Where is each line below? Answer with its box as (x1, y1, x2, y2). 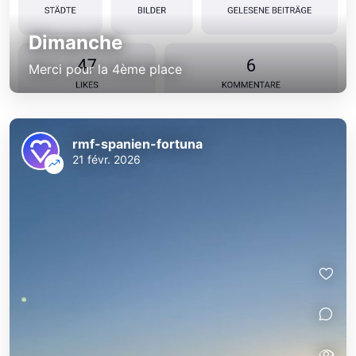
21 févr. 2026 (72, 153, 141, 167)
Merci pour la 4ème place (29, 61, 182, 78)
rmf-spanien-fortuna (72, 136, 203, 153)
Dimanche (29, 31, 122, 55)
